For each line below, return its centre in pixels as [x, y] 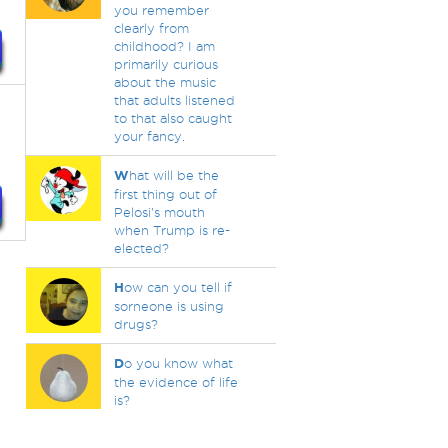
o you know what [178, 363]
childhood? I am [164, 46]
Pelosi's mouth [159, 212]
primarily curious [165, 64]
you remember [161, 10]
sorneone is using [168, 306]
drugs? [135, 324]
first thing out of [165, 194]
